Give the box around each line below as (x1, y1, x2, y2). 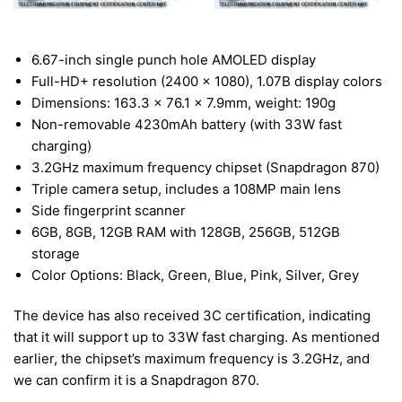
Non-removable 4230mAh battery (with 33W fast (31, 115, 342, 133)
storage (31, 244, 80, 262)
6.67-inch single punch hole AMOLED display (31, 50, 316, 68)
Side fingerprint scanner (31, 201, 186, 219)
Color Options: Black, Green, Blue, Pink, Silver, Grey (31, 266, 359, 284)
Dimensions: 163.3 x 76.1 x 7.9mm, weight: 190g (31, 93, 336, 111)
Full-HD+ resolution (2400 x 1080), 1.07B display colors (31, 72, 382, 90)
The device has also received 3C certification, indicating (13, 306, 371, 324)
